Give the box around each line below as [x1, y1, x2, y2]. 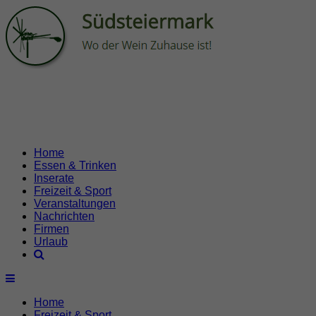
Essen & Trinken [34, 159, 116, 171]
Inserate [34, 172, 74, 184]
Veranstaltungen [34, 197, 116, 209]
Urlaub [34, 236, 68, 248]
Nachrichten [34, 210, 95, 222]
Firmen [34, 223, 69, 235]
